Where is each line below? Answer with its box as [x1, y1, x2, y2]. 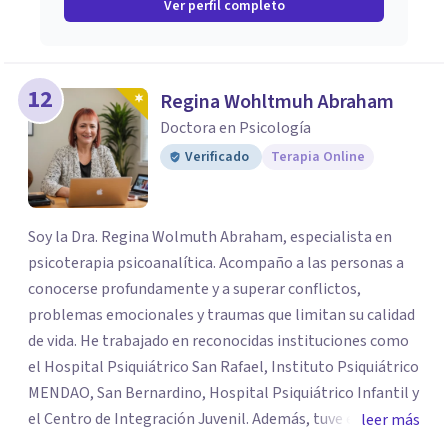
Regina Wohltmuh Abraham [160, 88, 394, 116]
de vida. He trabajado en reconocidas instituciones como [28, 330, 409, 352]
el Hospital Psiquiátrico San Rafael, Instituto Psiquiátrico [28, 356, 419, 378]
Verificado [185, 147, 249, 167]
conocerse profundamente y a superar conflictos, [28, 278, 361, 300]
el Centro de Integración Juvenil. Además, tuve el [28, 408, 359, 430]
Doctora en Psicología [160, 117, 311, 139]
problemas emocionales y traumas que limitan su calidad [28, 304, 415, 326]
